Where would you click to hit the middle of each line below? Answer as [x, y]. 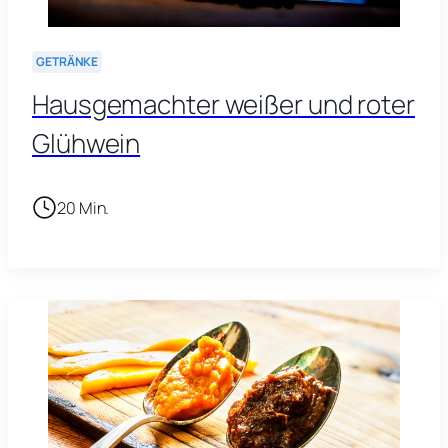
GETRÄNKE [67, 62]
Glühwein [86, 143]
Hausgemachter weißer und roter [223, 104]
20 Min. [83, 207]
